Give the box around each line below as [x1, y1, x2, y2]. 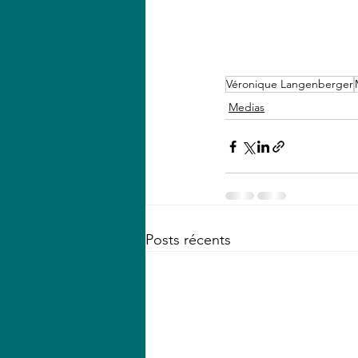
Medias [229, 100, 265, 115]
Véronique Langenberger [226, 77, 353, 92]
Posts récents [145, 231, 231, 249]
